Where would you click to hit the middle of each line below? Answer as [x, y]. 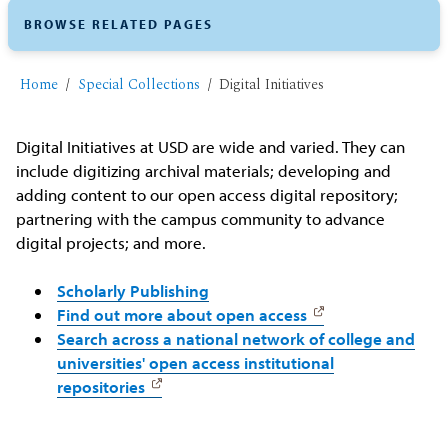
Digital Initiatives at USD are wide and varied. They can [211, 146]
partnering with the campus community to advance [201, 218]
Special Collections [138, 85]
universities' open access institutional [195, 363]
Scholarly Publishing [132, 291]
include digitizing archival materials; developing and [204, 170]
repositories [100, 387]
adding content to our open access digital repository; [207, 194]
